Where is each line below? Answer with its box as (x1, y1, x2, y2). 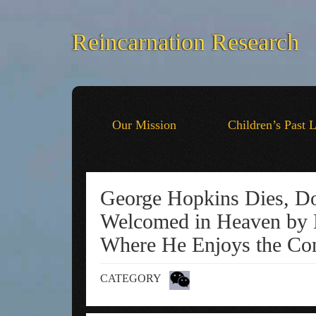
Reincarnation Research (72, 29, 299, 55)
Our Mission (111, 118, 176, 132)
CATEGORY (100, 272, 162, 284)
